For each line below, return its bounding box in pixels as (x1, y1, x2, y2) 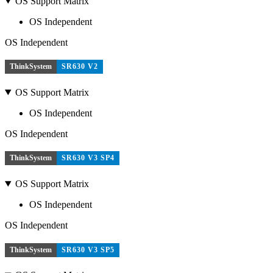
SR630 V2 (62, 62, 98, 71)
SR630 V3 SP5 (62, 245, 115, 254)
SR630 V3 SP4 (62, 154, 115, 163)
